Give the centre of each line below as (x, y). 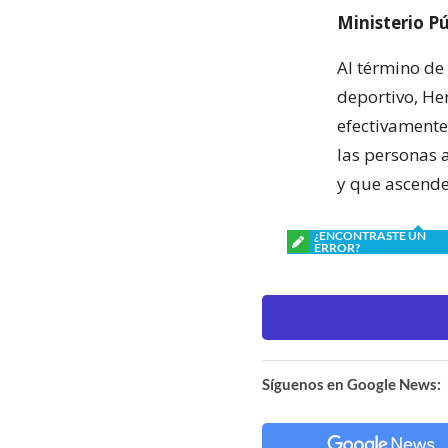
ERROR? (337, 247)
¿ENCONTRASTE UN (370, 235)
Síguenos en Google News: (351, 383)
